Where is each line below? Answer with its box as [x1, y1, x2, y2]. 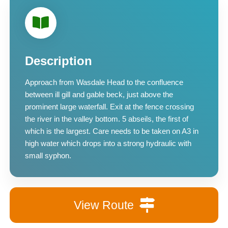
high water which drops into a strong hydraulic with [24, 139, 191, 148]
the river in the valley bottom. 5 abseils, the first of [24, 115, 188, 123]
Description [24, 54, 92, 68]
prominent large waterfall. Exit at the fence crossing [24, 102, 194, 111]
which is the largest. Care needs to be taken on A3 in [24, 127, 198, 135]
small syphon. [24, 151, 71, 160]
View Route [73, 198, 134, 212]
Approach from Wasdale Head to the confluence [24, 78, 183, 87]
